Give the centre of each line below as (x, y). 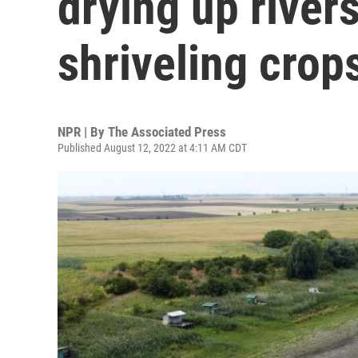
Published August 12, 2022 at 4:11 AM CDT (152, 148)
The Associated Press (167, 132)
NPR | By (83, 132)
